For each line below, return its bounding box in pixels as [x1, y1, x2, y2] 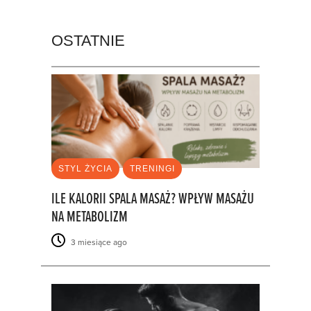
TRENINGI [130, 164, 175, 174]
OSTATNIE [51, 31, 125, 49]
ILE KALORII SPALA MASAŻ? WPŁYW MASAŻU [51, 190, 254, 210]
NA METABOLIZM [51, 208, 128, 228]
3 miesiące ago [69, 237, 127, 248]
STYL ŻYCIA [58, 164, 112, 174]
